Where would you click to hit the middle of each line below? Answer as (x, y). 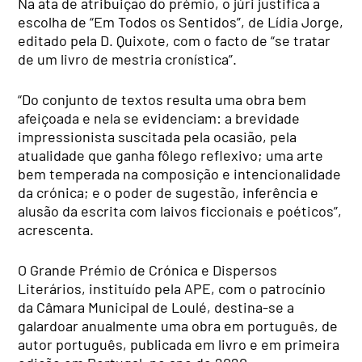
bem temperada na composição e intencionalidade (180, 174)
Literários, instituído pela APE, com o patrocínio (172, 289)
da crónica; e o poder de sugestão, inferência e (168, 193)
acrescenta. (56, 230)
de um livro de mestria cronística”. (128, 59)
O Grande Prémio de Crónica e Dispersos (148, 270)
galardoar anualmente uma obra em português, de (178, 326)
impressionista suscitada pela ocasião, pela (158, 137)
